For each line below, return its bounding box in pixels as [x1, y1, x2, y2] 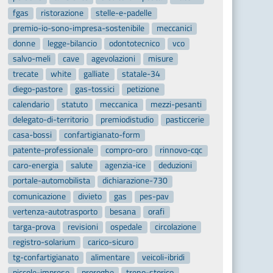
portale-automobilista [12, 174, 90, 187]
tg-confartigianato [12, 250, 79, 263]
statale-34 [121, 67, 160, 80]
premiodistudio [101, 113, 154, 126]
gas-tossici [75, 82, 115, 95]
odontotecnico [109, 37, 160, 49]
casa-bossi [12, 129, 52, 141]
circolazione [154, 220, 196, 233]
